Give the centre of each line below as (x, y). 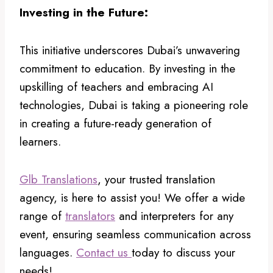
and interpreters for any (174, 216)
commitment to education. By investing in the (127, 68)
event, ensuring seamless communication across (135, 234)
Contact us (104, 252)
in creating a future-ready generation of (115, 123)
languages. (48, 252)
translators (90, 216)
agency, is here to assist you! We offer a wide (132, 197)
